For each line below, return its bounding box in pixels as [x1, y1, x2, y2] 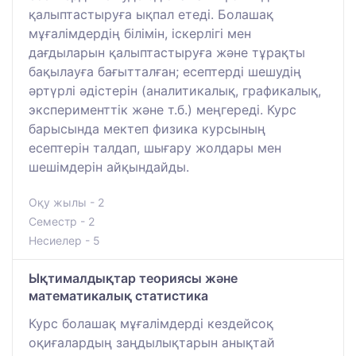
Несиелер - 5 [29, 233, 100, 247]
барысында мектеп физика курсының [29, 120, 265, 137]
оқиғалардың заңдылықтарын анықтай [29, 334, 275, 350]
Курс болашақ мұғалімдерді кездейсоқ [29, 315, 273, 331]
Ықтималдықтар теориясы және [29, 269, 238, 286]
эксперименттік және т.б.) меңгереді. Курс [29, 101, 296, 118]
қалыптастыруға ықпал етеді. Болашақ [29, 6, 273, 22]
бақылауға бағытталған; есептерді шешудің [29, 63, 301, 79]
